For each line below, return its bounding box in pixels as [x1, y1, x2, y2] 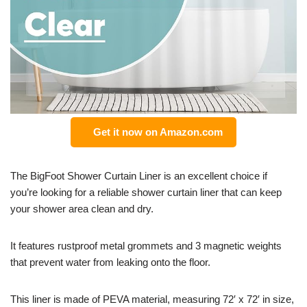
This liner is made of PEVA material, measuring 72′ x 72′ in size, [10, 293, 294, 305]
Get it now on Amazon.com [88, 125, 223, 138]
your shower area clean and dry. [10, 202, 153, 214]
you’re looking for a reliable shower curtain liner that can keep [10, 186, 282, 198]
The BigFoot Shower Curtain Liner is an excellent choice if [10, 169, 267, 182]
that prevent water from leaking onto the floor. [10, 256, 210, 268]
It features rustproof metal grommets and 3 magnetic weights [10, 239, 282, 251]
